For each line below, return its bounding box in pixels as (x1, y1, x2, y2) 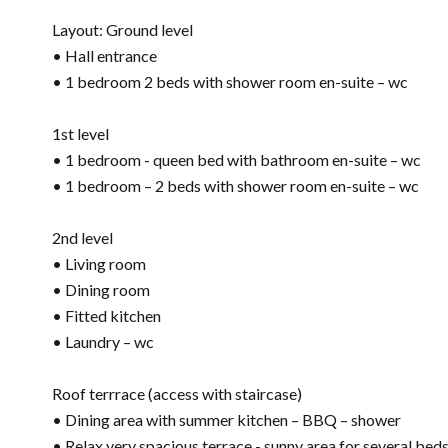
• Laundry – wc (52, 332, 154, 351)
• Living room (52, 254, 146, 273)
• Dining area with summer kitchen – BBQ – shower (52, 410, 401, 429)
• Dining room (52, 280, 150, 299)
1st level (52, 124, 109, 143)
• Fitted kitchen (52, 306, 161, 325)
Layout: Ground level (52, 20, 193, 39)
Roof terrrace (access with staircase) (52, 384, 302, 403)
